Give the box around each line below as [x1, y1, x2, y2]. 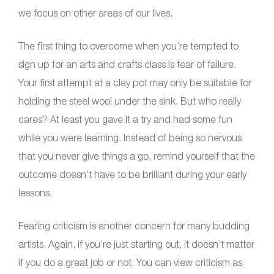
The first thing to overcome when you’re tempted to [18, 40, 239, 52]
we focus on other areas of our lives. [18, 7, 172, 19]
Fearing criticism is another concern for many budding [18, 220, 250, 232]
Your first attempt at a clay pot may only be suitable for [18, 77, 251, 89]
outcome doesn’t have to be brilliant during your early [18, 169, 246, 180]
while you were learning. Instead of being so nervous [18, 132, 242, 144]
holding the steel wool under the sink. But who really [18, 95, 241, 107]
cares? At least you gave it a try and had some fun [18, 114, 232, 125]
